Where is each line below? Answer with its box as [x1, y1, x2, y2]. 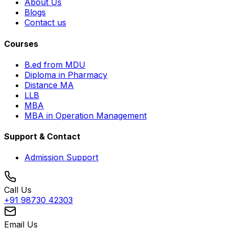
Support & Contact [4, 131, 80, 142]
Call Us [4, 185, 32, 195]
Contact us [24, 17, 66, 28]
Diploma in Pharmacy [24, 69, 107, 80]
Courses [4, 38, 38, 49]
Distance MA [24, 79, 74, 90]
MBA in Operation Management [24, 110, 147, 121]
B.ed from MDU [24, 59, 85, 70]
